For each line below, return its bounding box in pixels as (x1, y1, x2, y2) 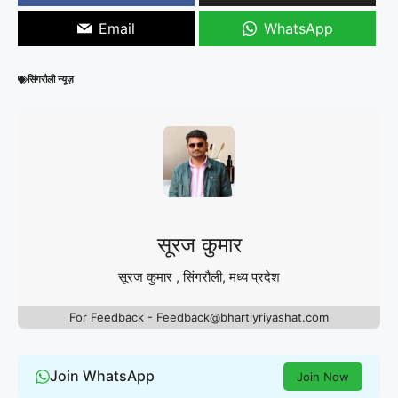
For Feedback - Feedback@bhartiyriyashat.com (69, 309, 329, 324)
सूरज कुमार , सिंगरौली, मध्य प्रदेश (118, 267, 280, 285)
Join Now (297, 369, 349, 384)
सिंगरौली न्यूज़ (28, 72, 74, 85)
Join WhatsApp (50, 367, 155, 386)
